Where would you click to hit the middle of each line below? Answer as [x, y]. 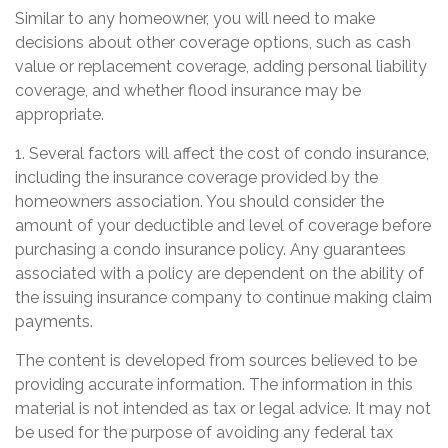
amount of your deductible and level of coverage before [223, 226]
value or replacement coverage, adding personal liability [221, 67]
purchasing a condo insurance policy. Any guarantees [210, 250]
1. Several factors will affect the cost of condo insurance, [222, 154]
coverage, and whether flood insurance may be [188, 91]
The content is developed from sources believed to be [216, 361]
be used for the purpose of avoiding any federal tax [204, 433]
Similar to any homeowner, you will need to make [195, 19]
